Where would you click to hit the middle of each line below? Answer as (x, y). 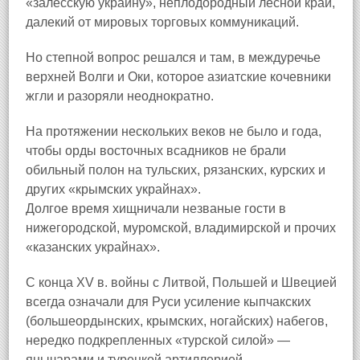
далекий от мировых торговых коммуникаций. (162, 22)
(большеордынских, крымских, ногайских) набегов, (177, 321)
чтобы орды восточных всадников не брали (156, 151)
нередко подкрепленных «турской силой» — (158, 340)
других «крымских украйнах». (113, 189)
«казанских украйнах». (93, 247)
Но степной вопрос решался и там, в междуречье (173, 57)
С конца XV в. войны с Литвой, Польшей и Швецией (181, 282)
